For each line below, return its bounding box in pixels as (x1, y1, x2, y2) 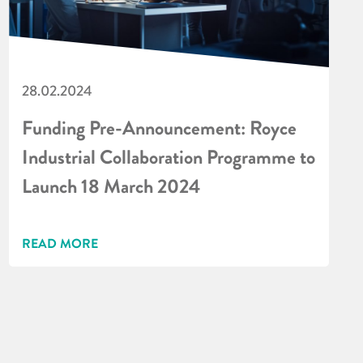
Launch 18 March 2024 (22, 172, 201, 201)
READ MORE (22, 233, 99, 253)
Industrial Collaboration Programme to (22, 143, 316, 172)
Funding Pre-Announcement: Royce (22, 113, 297, 143)
